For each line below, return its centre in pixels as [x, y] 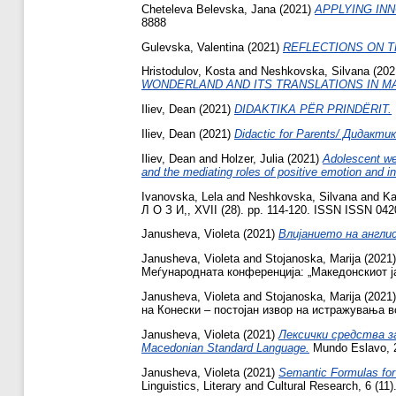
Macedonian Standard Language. [225, 347]
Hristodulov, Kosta [188, 72]
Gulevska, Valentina [193, 47]
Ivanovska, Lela [182, 196]
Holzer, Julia [252, 158]
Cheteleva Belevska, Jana [209, 9]
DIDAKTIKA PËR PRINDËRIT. [313, 110]
